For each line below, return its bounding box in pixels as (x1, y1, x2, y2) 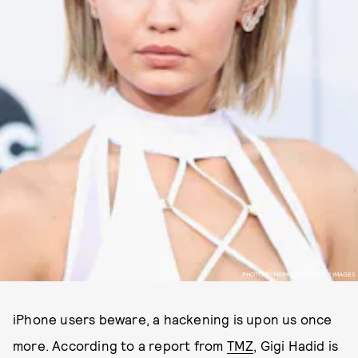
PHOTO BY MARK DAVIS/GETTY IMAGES (241, 269, 356, 278)
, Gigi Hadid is (253, 337, 339, 353)
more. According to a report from (13, 337, 227, 353)
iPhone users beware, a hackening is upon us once (13, 311, 332, 327)
